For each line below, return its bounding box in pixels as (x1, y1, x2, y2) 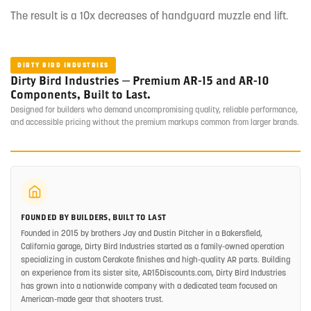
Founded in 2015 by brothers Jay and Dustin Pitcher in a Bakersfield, (21, 228, 262, 239)
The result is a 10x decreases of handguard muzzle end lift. (10, 8, 288, 22)
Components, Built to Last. (10, 87, 151, 101)
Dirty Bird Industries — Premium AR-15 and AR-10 (10, 74, 269, 87)
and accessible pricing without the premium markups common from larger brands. (10, 117, 299, 128)
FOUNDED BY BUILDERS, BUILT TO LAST (21, 212, 167, 222)
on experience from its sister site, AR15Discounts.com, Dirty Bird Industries (21, 267, 286, 278)
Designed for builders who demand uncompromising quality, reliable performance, (10, 104, 298, 115)
